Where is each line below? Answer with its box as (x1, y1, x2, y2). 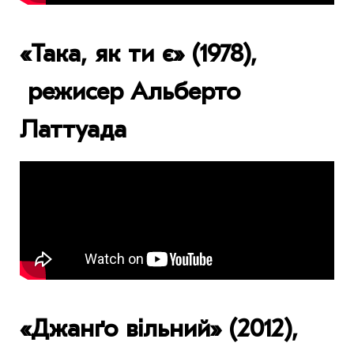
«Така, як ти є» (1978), (20, 39, 257, 69)
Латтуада (20, 115, 126, 145)
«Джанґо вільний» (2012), (20, 314, 298, 344)
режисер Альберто (20, 77, 240, 107)
